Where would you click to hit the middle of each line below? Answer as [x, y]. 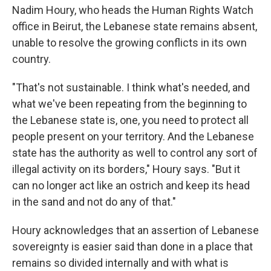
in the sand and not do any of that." [94, 202]
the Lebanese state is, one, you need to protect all [130, 120]
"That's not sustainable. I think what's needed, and [131, 88]
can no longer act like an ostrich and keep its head [131, 186]
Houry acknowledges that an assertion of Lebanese [135, 230]
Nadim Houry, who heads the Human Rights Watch [133, 10]
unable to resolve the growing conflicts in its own [129, 43]
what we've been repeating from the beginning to [129, 104]
